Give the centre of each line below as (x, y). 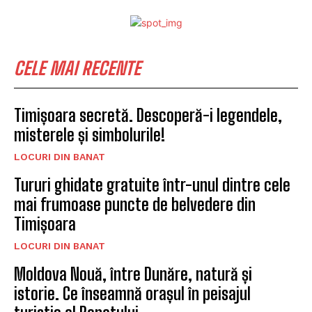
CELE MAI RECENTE (77, 69)
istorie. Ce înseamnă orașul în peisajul (132, 294)
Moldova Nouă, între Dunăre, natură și (133, 274)
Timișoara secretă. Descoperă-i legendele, (148, 116)
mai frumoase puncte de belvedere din (135, 205)
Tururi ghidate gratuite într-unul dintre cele (152, 185)
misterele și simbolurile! (89, 135)
